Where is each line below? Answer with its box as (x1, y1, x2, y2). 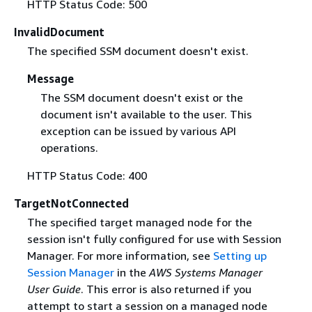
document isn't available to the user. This (40, 107, 252, 121)
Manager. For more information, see (26, 248, 213, 263)
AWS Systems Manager (148, 265, 263, 279)
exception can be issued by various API (40, 123, 236, 138)
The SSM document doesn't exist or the (40, 90, 243, 104)
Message (26, 71, 74, 86)
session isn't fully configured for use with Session (26, 231, 281, 246)
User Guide (26, 281, 81, 296)
